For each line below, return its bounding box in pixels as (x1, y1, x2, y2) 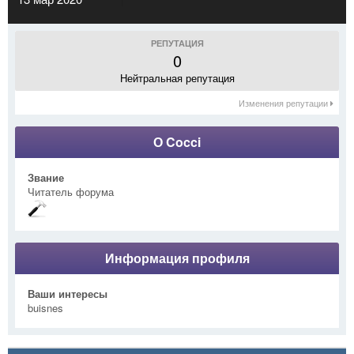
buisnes (28, 299, 63, 315)
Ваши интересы (28, 285, 107, 301)
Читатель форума (28, 183, 114, 199)
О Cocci (153, 132, 201, 151)
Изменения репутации (239, 96, 330, 109)
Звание (28, 169, 64, 185)
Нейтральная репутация (119, 70, 235, 85)
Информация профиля (104, 248, 250, 267)
